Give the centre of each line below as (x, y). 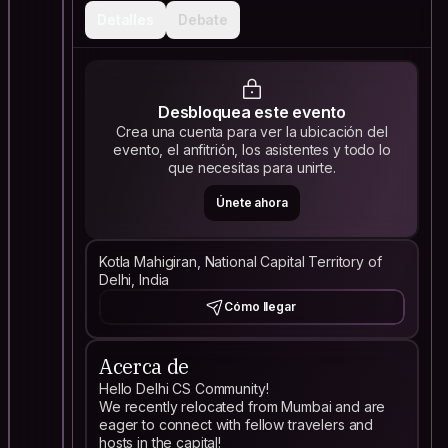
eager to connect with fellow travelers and (236, 424)
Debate (203, 19)
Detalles (125, 19)
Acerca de (144, 366)
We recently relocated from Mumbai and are (242, 406)
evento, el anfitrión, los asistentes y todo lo (252, 149)
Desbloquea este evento (252, 112)
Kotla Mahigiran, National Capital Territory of (240, 261)
